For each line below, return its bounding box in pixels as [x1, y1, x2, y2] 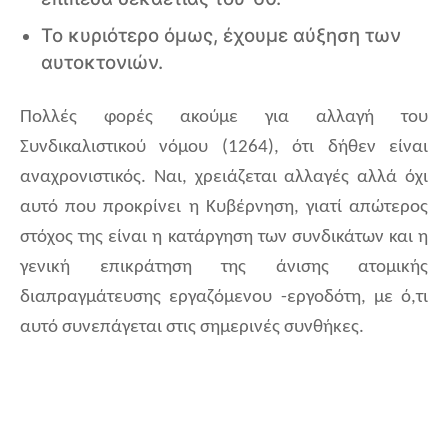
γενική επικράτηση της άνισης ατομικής [20, 258, 428, 278]
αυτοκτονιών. [41, 51, 163, 75]
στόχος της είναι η [20, 228, 163, 248]
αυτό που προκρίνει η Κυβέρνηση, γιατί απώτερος [20, 198, 428, 218]
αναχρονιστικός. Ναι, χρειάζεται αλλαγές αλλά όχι [20, 168, 428, 188]
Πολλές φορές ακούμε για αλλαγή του [20, 108, 428, 128]
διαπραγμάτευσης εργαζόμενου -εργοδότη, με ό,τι [20, 288, 428, 308]
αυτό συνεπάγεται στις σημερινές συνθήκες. [20, 318, 364, 338]
